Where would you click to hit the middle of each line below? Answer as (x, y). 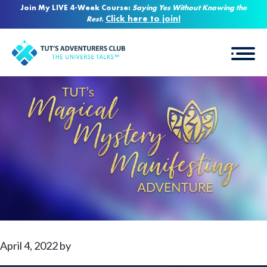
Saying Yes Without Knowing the (190, 8)
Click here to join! (143, 19)
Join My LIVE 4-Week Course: (76, 8)
